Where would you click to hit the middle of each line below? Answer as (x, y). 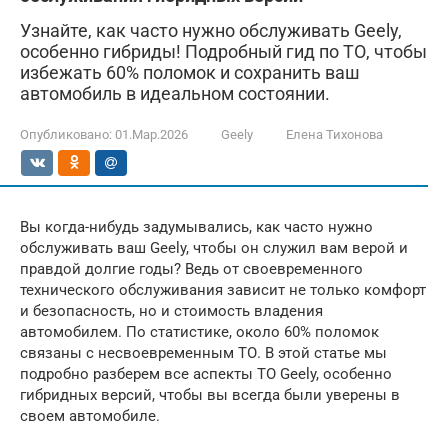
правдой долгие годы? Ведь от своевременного (191, 269)
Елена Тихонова (334, 134)
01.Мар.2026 (151, 134)
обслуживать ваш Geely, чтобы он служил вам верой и (214, 248)
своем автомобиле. (90, 416)
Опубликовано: (66, 134)
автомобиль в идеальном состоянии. (175, 93)
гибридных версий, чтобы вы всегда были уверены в (210, 395)
